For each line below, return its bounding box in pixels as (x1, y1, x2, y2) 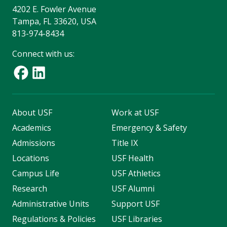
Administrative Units (12, 198, 89, 209)
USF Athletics (111, 167, 161, 179)
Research (12, 182, 47, 194)
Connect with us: (12, 48, 74, 59)
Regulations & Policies (12, 213, 96, 224)
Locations (12, 152, 49, 164)
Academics (12, 122, 51, 133)
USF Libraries (111, 213, 162, 224)
